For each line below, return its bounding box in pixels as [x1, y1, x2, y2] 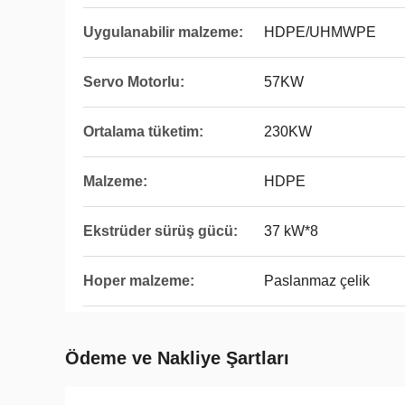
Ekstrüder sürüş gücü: [83, 223, 238, 239]
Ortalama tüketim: [83, 124, 203, 139]
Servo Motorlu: [83, 74, 184, 89]
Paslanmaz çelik [264, 273, 370, 288]
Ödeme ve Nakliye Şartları [65, 348, 289, 368]
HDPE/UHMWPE [264, 24, 376, 40]
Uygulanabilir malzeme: [83, 24, 243, 40]
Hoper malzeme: [83, 273, 194, 288]
